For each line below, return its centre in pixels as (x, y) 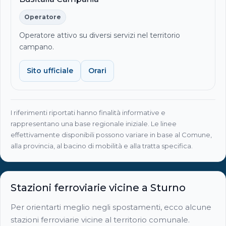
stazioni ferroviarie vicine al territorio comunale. (100, 219)
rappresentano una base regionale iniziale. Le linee (94, 123)
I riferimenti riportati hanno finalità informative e (88, 112)
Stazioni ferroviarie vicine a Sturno (98, 187)
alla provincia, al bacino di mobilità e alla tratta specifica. (102, 146)
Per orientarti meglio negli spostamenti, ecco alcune (111, 207)
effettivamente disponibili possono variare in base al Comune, (111, 134)
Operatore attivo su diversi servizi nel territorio (100, 35)
